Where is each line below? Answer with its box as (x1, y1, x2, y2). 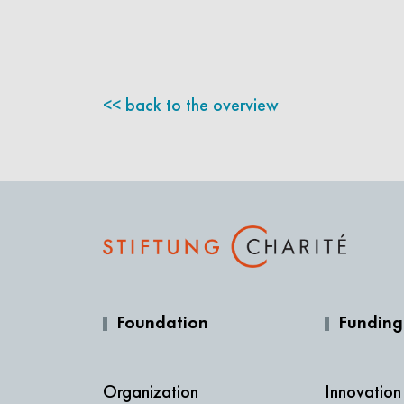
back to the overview (125, 93, 279, 115)
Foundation (116, 314, 208, 333)
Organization (103, 380, 198, 402)
